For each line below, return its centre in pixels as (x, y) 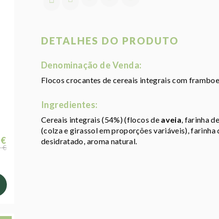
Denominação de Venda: (91, 65)
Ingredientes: (69, 105)
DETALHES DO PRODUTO (110, 41)
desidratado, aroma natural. (89, 141)
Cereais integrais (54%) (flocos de (101, 120)
